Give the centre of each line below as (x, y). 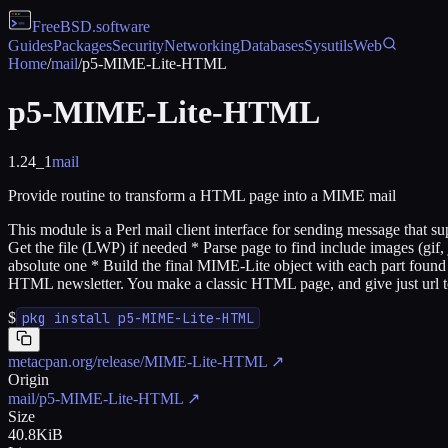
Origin (28, 379)
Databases (272, 45)
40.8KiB (35, 434)
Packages (82, 45)
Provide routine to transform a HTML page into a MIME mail (202, 195)
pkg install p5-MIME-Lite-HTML (138, 317)
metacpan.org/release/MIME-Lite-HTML (137, 361)
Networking (202, 45)
